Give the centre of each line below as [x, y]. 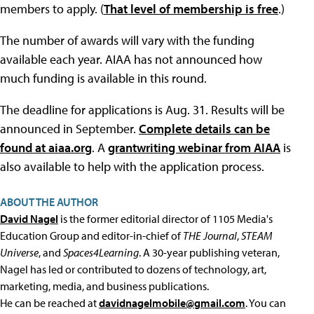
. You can [266, 303]
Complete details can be [204, 129]
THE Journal [210, 235]
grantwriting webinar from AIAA [194, 148]
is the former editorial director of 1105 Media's [165, 219]
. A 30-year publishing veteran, [209, 252]
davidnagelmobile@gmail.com [172, 303]
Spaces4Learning [101, 252]
